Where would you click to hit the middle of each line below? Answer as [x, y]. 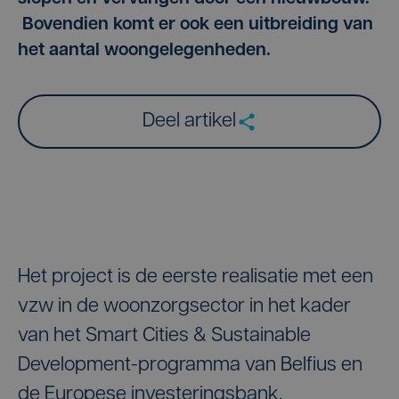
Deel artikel [189, 122]
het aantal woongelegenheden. [144, 51]
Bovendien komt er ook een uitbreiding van [195, 25]
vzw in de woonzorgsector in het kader [184, 307]
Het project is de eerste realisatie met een [195, 277]
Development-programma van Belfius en [190, 366]
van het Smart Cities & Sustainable [164, 336]
